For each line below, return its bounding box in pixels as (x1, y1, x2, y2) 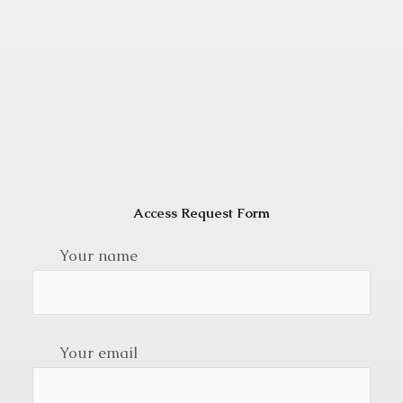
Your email (58, 342, 138, 363)
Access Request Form (133, 204, 270, 222)
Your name (58, 246, 138, 266)
